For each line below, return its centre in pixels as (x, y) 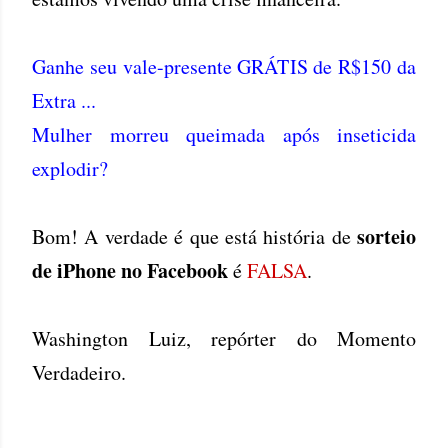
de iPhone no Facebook (130, 270)
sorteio (383, 236)
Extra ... (64, 100)
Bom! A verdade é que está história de (191, 236)
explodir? (70, 168)
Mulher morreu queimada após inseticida (224, 134)
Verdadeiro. (79, 372)
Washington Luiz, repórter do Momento (224, 338)
